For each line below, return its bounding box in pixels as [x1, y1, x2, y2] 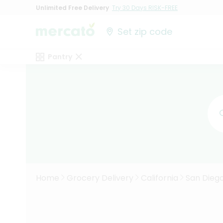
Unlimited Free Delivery [36, 3, 109, 12]
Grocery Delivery [67, 172, 133, 184]
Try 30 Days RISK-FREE [112, 3, 178, 12]
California [141, 172, 178, 184]
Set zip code [117, 25, 173, 38]
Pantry [48, 52, 72, 62]
